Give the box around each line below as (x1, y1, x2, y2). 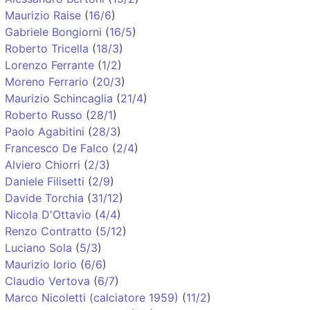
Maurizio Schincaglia (5, 91, 113, 105)
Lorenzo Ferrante (5, 57, 94, 72)
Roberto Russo (5, 107, 82, 122)
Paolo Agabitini (5, 124, 84, 138)
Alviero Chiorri (5, 157, 80, 172)
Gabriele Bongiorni (5, 24, 102, 39)
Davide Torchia (5, 190, 84, 205)
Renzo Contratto (5, 224, 92, 238)
